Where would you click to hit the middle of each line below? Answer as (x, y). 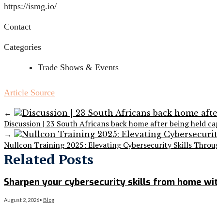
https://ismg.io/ (30, 7)
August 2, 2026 (22, 200)
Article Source (29, 93)
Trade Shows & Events (78, 68)
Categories (23, 47)
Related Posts (49, 159)
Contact (17, 27)
